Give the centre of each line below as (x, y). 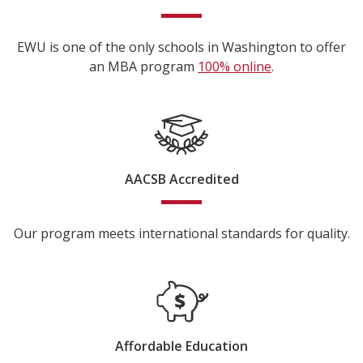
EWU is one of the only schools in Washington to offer (181, 47)
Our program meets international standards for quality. (181, 233)
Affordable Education (181, 346)
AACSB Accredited (181, 179)
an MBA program (143, 66)
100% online (235, 66)
